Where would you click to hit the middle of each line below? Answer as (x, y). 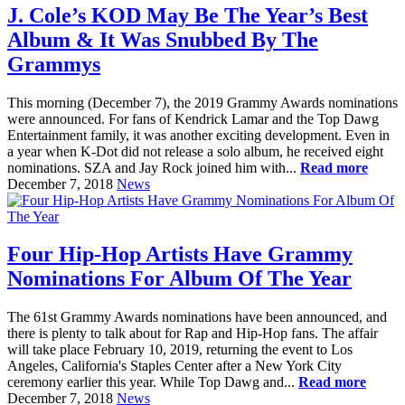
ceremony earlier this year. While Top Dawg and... (153, 382)
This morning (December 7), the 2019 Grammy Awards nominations (202, 102)
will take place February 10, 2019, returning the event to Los (180, 350)
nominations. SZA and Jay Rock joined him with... (154, 167)
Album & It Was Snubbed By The (163, 39)
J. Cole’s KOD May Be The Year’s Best (188, 15)
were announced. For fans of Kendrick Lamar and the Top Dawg (193, 118)
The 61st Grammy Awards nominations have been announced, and (197, 317)
